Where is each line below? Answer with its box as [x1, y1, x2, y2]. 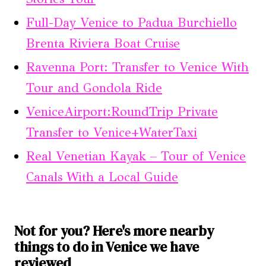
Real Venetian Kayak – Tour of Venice [26, 148, 246, 164]
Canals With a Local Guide [26, 169, 178, 185]
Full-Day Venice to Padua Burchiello [26, 15, 237, 31]
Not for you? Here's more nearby [14, 221, 214, 241]
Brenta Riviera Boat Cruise [26, 36, 180, 52]
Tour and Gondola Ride [26, 80, 162, 96]
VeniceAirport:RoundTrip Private [26, 104, 218, 120]
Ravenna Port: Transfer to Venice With [26, 59, 249, 75]
